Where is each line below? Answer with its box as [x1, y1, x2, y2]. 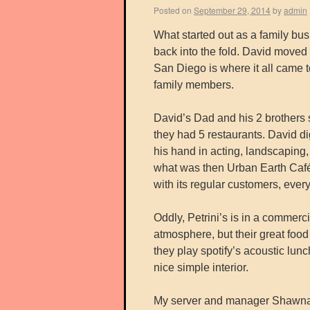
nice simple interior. [154, 262, 248, 273]
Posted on [154, 4, 192, 16]
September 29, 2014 [194, 4, 271, 16]
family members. [154, 79, 234, 91]
